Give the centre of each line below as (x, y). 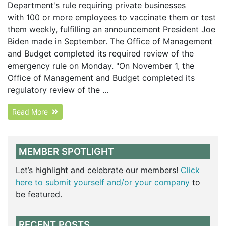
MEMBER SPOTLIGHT (67, 152)
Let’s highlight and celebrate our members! (98, 170)
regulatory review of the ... (58, 90)
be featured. (39, 194)
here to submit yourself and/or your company (103, 182)
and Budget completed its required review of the (101, 53)
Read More (32, 111)
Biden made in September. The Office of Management (110, 41)
